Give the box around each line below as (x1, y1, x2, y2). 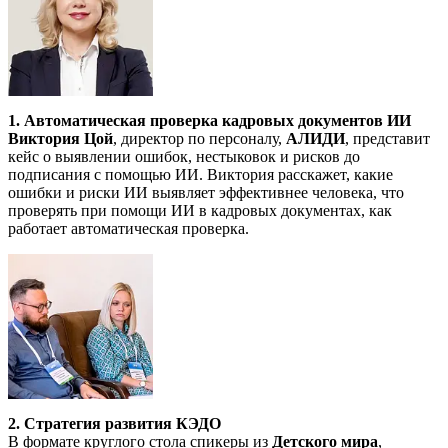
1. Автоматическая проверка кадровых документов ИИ (8, 111, 411, 129)
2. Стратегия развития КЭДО (8, 414, 221, 432)
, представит (345, 129, 430, 147)
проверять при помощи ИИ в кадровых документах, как (8, 201, 392, 219)
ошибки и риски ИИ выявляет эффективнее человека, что (8, 183, 404, 201)
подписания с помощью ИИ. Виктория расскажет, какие (8, 165, 393, 183)
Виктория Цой (8, 129, 113, 147)
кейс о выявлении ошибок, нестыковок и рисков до (8, 147, 360, 165)
